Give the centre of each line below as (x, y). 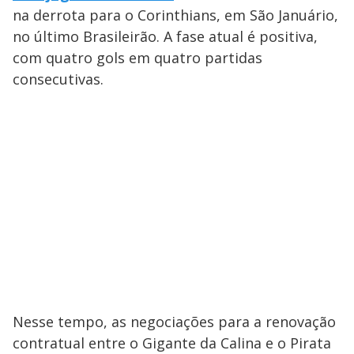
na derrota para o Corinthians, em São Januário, (175, 15)
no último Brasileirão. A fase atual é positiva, (165, 37)
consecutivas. (58, 79)
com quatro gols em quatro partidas (137, 58)
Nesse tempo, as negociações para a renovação (174, 322)
